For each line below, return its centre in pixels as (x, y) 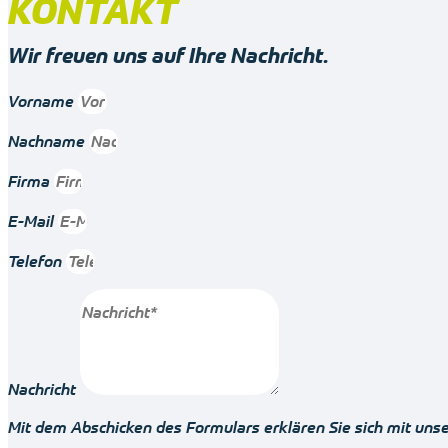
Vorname (43, 100)
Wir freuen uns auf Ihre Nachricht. (168, 55)
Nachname (48, 140)
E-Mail (33, 220)
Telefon (37, 260)
